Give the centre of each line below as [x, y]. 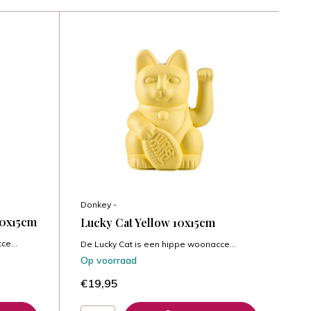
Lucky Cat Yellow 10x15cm [148, 223]
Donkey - [98, 205]
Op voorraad [108, 261]
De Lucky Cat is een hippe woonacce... [158, 244]
